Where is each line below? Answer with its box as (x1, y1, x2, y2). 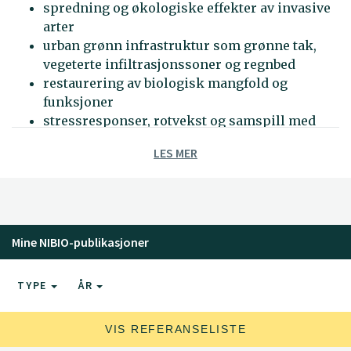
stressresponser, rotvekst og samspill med (43, 113, 316, 128)
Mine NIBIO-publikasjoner (12, 234, 149, 250)
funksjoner (43, 94, 114, 110)
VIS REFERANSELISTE (104, 323, 247, 335)
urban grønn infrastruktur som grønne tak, (43, 38, 317, 53)
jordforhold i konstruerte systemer (43, 132, 266, 147)
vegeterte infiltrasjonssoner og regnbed (43, 56, 295, 72)
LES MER (154, 145, 197, 161)
